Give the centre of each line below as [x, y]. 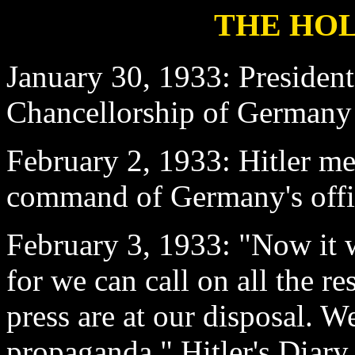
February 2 [74, 160]
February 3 [74, 244]
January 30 [74, 76]
